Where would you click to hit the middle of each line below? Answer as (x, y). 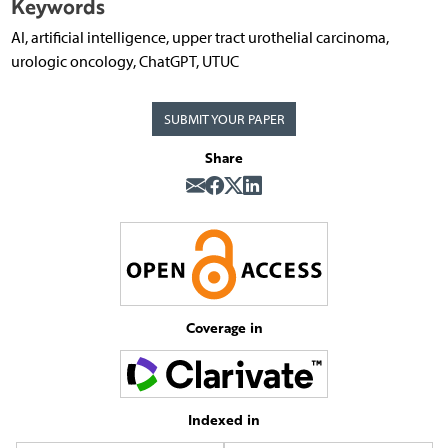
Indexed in (224, 419)
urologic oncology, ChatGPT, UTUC (124, 62)
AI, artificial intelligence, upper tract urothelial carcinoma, (199, 38)
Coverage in (224, 328)
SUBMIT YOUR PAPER (224, 119)
